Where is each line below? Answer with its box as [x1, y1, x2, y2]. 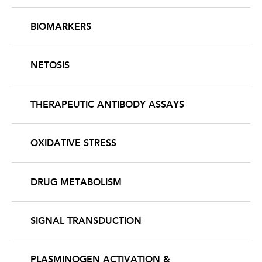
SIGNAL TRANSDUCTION [30, 215, 142, 226]
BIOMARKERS [30, 21, 91, 33]
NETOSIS [30, 60, 70, 71]
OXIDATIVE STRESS [30, 137, 116, 149]
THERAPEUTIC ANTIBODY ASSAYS [30, 98, 184, 110]
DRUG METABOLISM [30, 176, 122, 188]
